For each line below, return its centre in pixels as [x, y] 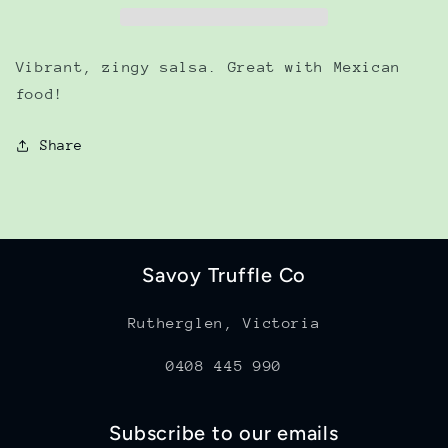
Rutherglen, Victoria [224, 322]
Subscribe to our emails [224, 432]
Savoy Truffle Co [224, 274]
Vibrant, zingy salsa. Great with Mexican [208, 66]
